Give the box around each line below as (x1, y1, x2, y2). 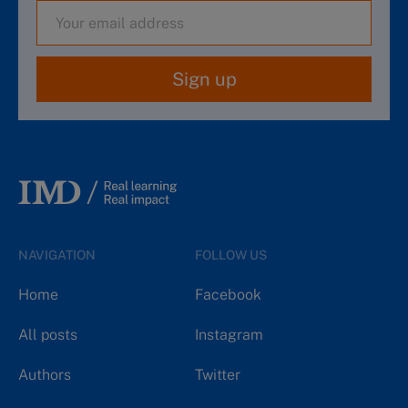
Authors (18, 366, 71, 384)
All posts (18, 326, 77, 344)
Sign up (171, 68, 237, 91)
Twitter (195, 366, 240, 384)
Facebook (195, 286, 261, 304)
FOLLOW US (195, 248, 267, 263)
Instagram (195, 326, 263, 344)
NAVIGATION (18, 248, 96, 263)
